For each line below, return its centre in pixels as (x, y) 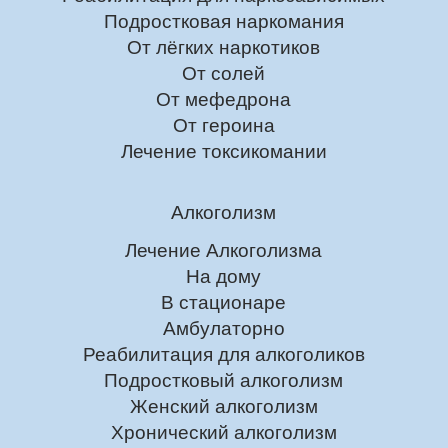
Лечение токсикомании (223, 152)
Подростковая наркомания (223, 22)
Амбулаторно (223, 328)
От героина (223, 126)
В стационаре (224, 302)
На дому (224, 276)
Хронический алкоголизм (223, 432)
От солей (224, 74)
